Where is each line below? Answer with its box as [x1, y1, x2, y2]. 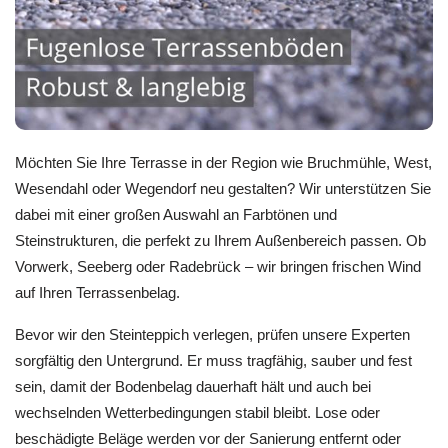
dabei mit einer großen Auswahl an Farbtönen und [15, 205, 337, 223]
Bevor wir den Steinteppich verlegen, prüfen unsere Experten [15, 326, 410, 344]
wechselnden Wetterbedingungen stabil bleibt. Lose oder [15, 404, 380, 422]
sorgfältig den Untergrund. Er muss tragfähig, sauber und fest [15, 352, 412, 370]
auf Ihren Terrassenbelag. [15, 283, 180, 301]
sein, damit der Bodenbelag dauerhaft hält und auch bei [15, 378, 371, 396]
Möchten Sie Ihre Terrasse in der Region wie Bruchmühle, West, [15, 153, 432, 171]
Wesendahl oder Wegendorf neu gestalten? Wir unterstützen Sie [15, 179, 431, 197]
